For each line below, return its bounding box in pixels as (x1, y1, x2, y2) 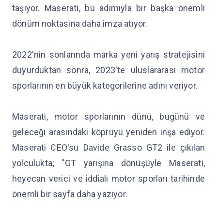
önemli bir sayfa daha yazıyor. (12, 188, 130, 199)
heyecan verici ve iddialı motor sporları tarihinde (12, 173, 205, 184)
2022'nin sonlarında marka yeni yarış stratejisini (12, 49, 205, 60)
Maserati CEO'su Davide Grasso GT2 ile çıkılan (12, 142, 205, 153)
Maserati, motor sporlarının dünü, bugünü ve (12, 111, 205, 122)
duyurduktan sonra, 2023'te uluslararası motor (12, 64, 205, 75)
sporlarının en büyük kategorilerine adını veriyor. (12, 80, 200, 91)
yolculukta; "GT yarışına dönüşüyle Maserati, (12, 157, 205, 168)
